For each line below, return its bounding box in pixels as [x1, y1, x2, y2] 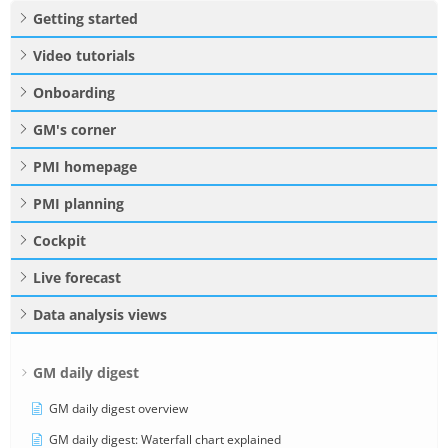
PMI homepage [33, 156, 137, 176]
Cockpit [33, 230, 86, 250]
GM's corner [33, 119, 116, 139]
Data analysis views [33, 304, 167, 324]
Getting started [33, 8, 138, 28]
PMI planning [33, 193, 124, 213]
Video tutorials [33, 45, 135, 65]
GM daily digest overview [49, 399, 188, 417]
